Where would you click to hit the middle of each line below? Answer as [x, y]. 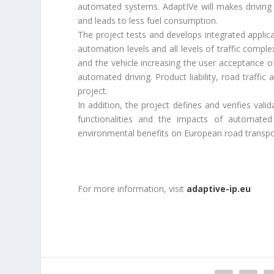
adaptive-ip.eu [219, 188]
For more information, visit [132, 188]
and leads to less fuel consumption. [148, 20]
